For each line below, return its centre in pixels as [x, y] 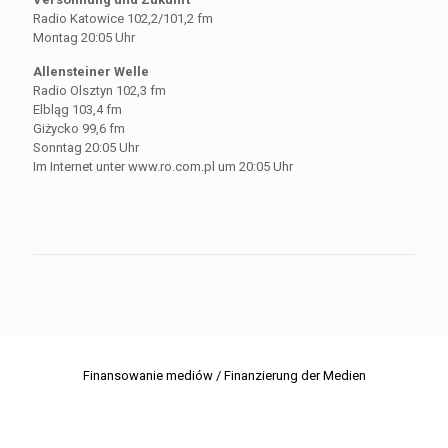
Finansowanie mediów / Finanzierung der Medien [224, 376]
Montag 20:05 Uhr [84, 38]
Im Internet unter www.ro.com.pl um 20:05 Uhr [163, 167]
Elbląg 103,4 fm [77, 110]
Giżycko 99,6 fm [79, 129]
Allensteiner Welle [91, 72]
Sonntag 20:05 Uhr [86, 148]
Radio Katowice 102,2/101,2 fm [123, 19]
